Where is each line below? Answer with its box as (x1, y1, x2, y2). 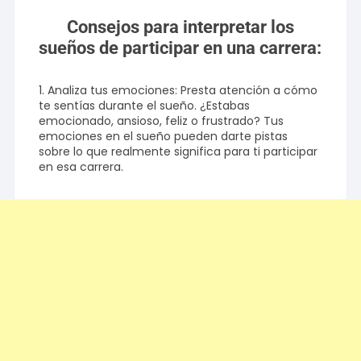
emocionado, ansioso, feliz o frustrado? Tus (39, 113, 284, 130)
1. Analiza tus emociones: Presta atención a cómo (39, 82, 318, 99)
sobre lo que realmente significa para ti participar (39, 143, 318, 160)
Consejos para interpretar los (66, 17, 294, 38)
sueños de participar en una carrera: (39, 38, 322, 59)
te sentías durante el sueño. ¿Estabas (39, 98, 251, 114)
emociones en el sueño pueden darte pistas (39, 128, 288, 145)
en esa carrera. (39, 159, 124, 176)
